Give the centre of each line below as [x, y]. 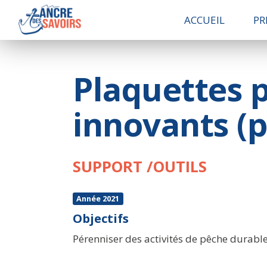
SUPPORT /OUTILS [140, 166]
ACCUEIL [205, 20]
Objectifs [101, 218]
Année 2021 [98, 199]
